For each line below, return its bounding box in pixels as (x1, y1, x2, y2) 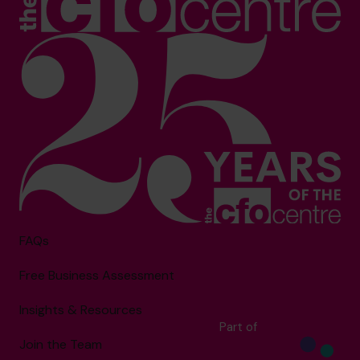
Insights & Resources (19, 301, 142, 318)
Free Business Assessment (19, 266, 174, 284)
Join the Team (19, 335, 102, 353)
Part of (219, 318, 257, 335)
